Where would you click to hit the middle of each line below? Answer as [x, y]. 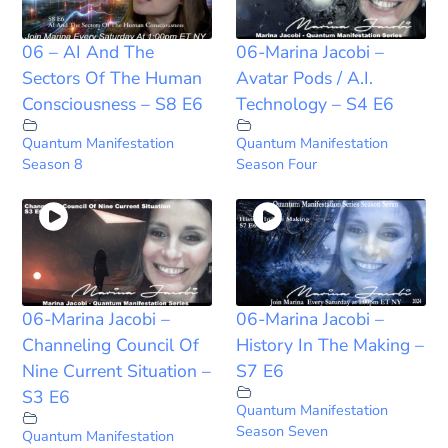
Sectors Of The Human [112, 77]
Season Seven [282, 430]
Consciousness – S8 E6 [113, 103]
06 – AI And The [88, 51]
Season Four [276, 163]
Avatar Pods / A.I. [304, 77]
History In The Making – [330, 344]
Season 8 [53, 163]
